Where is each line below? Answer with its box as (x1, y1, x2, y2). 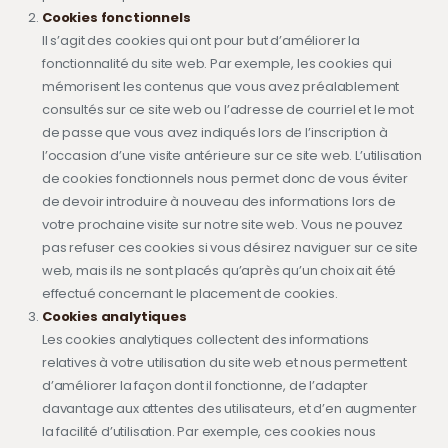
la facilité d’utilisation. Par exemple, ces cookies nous (41, 421, 376, 441)
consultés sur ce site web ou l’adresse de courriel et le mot (41, 99, 414, 119)
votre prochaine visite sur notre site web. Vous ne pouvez (41, 214, 404, 234)
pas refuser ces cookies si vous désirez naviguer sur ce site (41, 237, 418, 257)
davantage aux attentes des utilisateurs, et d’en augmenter (41, 398, 418, 418)
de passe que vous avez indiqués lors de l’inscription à (41, 122, 388, 142)
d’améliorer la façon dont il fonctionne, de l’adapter (41, 375, 368, 395)
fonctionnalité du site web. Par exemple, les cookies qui (41, 53, 392, 73)
